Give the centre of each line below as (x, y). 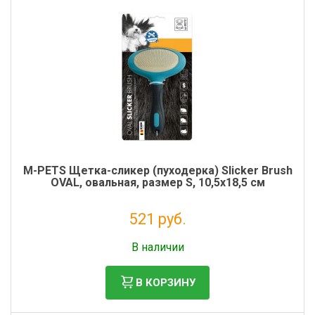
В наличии (157, 247)
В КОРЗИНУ (166, 282)
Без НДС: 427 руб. (157, 236)
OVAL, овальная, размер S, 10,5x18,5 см (157, 182)
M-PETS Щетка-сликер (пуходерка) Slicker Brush (157, 171)
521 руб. (157, 219)
